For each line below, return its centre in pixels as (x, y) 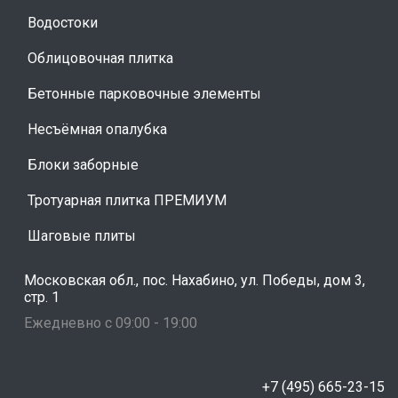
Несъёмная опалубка (97, 130)
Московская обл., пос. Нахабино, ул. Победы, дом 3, (195, 281)
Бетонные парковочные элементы (144, 94)
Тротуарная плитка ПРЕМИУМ (127, 201)
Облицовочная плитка (100, 59)
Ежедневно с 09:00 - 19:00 (111, 323)
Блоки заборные (83, 165)
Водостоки (63, 23)
